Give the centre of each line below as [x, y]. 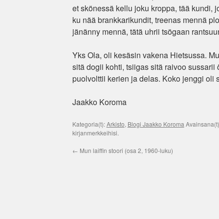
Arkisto [115, 124]
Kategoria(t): [89, 124]
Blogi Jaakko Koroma [156, 124]
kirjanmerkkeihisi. [95, 133]
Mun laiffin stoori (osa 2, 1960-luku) [125, 150]
